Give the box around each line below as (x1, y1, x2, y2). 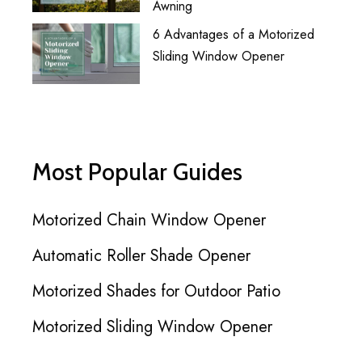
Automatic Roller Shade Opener (32, 243, 250, 267)
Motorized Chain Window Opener (32, 208, 266, 232)
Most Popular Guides (32, 157, 242, 186)
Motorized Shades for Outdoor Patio (32, 279, 280, 303)
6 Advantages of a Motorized (153, 24, 315, 44)
